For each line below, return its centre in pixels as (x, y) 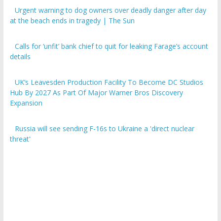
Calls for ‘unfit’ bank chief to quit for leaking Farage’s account (112, 46)
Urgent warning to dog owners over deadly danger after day (111, 10)
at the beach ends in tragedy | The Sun (72, 21)
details (20, 57)
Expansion (26, 103)
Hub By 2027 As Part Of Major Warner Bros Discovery (96, 93)
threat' (20, 139)
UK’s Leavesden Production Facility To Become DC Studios (109, 82)
